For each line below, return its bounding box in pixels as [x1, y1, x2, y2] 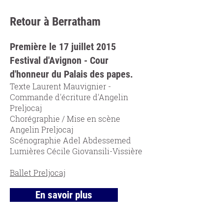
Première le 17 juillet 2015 [10, 41, 116, 53]
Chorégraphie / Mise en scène [10, 113, 120, 124]
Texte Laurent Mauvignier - [10, 81, 111, 91]
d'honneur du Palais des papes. [10, 68, 133, 80]
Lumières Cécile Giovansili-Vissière [10, 146, 142, 156]
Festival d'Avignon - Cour [10, 55, 109, 66]
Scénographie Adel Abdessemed [10, 135, 131, 145]
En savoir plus [35, 189, 92, 201]
